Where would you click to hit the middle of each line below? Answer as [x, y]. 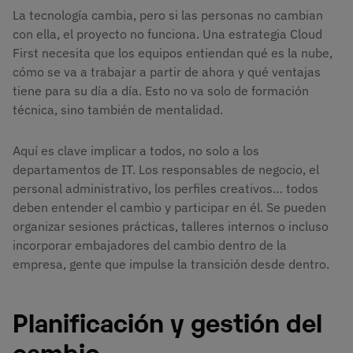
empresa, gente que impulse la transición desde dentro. [171, 264]
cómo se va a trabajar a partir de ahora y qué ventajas [167, 72]
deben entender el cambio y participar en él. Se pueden [169, 208]
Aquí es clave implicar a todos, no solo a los [136, 151]
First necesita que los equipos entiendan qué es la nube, [173, 53]
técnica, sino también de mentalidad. [118, 110]
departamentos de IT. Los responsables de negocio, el [166, 170]
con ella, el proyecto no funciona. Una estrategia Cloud [167, 34]
